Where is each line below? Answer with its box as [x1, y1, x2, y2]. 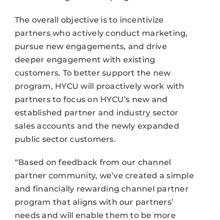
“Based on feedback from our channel [14, 157, 171, 167]
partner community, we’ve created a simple [14, 170, 194, 180]
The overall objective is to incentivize [14, 15, 164, 25]
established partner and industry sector [14, 108, 179, 117]
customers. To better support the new [14, 68, 171, 78]
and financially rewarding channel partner [14, 184, 189, 193]
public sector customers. [14, 134, 116, 144]
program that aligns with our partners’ [14, 197, 174, 207]
